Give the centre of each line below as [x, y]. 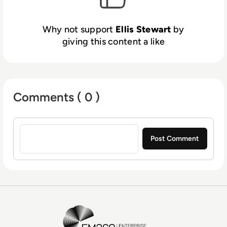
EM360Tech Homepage [106, 211]
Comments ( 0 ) [56, 97]
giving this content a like [113, 41]
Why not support [79, 29]
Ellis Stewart [143, 29]
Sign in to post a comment [63, 123]
